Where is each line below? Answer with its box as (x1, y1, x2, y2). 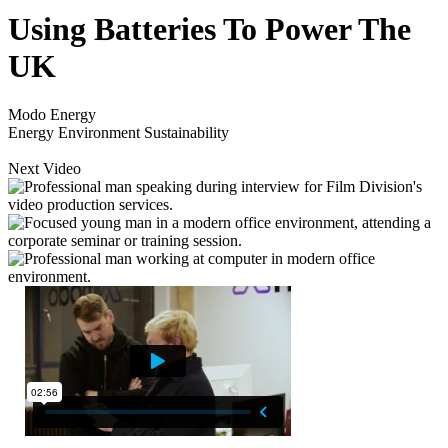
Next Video (8, 160, 81, 178)
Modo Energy (8, 106, 96, 124)
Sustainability (144, 124, 229, 142)
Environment (58, 124, 140, 142)
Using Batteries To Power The (8, 10, 411, 47)
